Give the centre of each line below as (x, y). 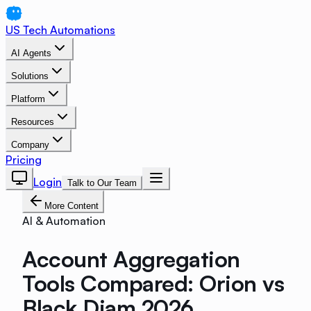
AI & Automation (64, 221)
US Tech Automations (60, 30)
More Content (72, 206)
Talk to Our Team (102, 183)
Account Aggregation (131, 259)
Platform (28, 99)
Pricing (24, 160)
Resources (33, 122)
